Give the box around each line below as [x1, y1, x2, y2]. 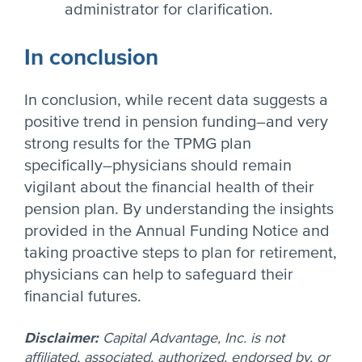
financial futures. [24, 287, 141, 306]
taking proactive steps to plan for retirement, [24, 243, 337, 263]
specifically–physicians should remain [24, 156, 292, 175]
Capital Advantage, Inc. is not [103, 329, 284, 347]
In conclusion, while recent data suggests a [24, 90, 328, 110]
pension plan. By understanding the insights [24, 200, 334, 219]
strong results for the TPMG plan [24, 134, 251, 154]
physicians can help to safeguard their [24, 265, 293, 284]
